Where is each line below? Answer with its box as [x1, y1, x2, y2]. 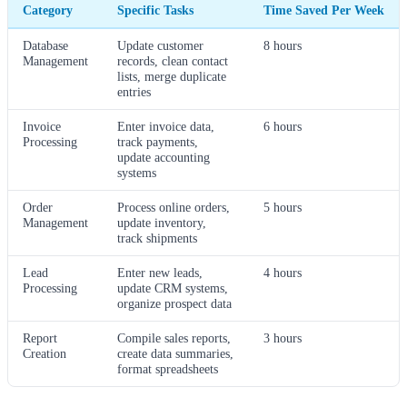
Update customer [117, 37, 203, 53]
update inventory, [117, 214, 206, 230]
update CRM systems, [117, 280, 228, 295]
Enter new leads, [117, 264, 203, 280]
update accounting [117, 149, 210, 164]
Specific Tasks [117, 2, 194, 17]
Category [23, 2, 73, 17]
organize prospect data [117, 295, 232, 311]
